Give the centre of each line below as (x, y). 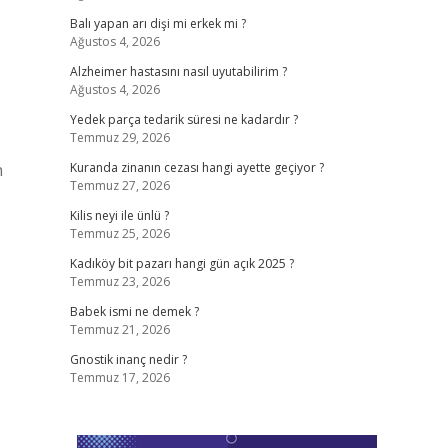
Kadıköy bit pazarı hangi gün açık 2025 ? (181, 263)
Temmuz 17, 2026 (119, 377)
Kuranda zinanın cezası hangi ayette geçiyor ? (196, 167)
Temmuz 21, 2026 (119, 329)
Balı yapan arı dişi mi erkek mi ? (157, 23)
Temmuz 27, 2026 (119, 185)
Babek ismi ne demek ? (134, 311)
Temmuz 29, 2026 (119, 137)
